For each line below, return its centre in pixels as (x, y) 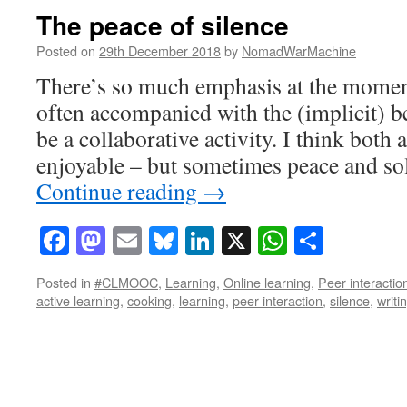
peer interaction (278, 301)
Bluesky (225, 241)
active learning (78, 301)
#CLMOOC (126, 283)
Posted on (66, 50)
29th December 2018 (160, 50)
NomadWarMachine (299, 50)
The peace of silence (163, 25)
